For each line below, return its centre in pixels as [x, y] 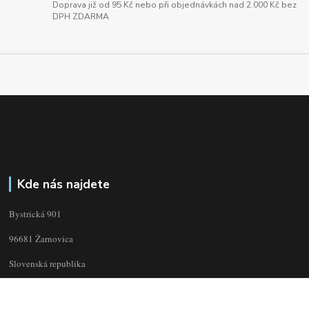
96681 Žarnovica [41, 239]
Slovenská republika [48, 264]
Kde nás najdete [63, 185]
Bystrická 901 [37, 214]
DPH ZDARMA [81, 17]
